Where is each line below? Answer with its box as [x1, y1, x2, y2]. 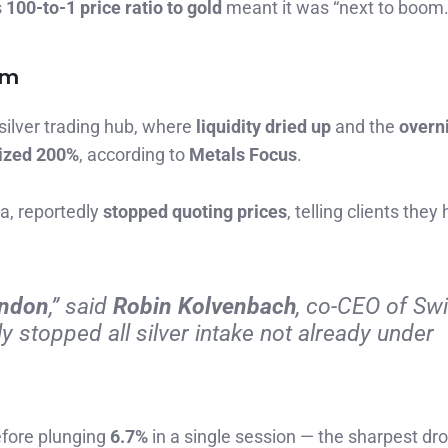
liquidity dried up [196, 116, 331, 138]
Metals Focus [189, 144, 297, 166]
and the [331, 116, 399, 138]
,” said [49, 291, 113, 320]
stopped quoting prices [103, 201, 287, 223]
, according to [79, 144, 189, 166]
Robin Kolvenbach [113, 291, 296, 320]
